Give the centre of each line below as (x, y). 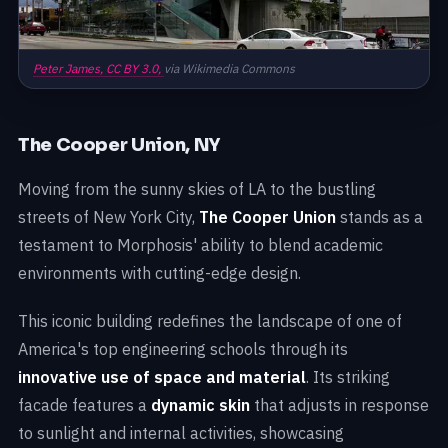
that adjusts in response (339, 404)
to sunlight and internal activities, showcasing (181, 432)
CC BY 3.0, (133, 68)
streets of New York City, (108, 216)
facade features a (84, 404)
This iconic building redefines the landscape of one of (210, 320)
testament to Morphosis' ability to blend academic (200, 244)
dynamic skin (200, 404)
